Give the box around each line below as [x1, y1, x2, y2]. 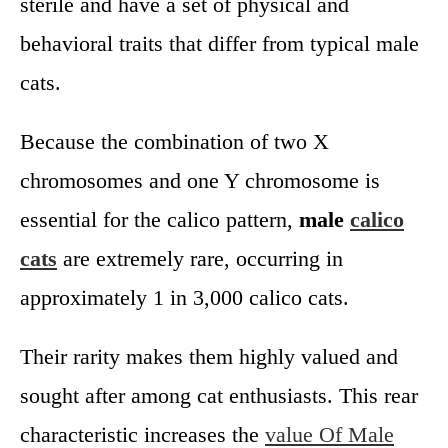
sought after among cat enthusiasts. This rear [20, 382, 418, 408]
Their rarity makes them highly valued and [20, 343, 398, 369]
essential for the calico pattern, [20, 206, 299, 232]
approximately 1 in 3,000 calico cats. [20, 284, 349, 310]
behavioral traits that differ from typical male [20, 30, 419, 56]
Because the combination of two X [20, 128, 329, 154]
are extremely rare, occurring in [63, 245, 343, 271]
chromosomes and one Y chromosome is [20, 167, 380, 193]
